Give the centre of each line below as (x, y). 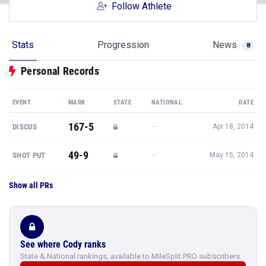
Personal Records (60, 71)
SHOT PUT (29, 155)
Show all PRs (31, 185)
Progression (123, 45)
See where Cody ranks (63, 244)
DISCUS (25, 127)
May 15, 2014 (232, 155)
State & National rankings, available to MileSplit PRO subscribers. (131, 256)
